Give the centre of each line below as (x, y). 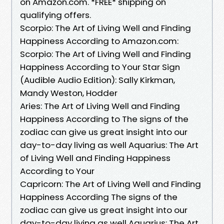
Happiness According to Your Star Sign (100, 67)
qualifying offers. (55, 15)
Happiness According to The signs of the (104, 119)
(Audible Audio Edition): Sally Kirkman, (97, 80)
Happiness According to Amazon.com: (99, 41)
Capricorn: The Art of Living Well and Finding (110, 184)
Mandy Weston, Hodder (71, 93)
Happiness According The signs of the (99, 197)
